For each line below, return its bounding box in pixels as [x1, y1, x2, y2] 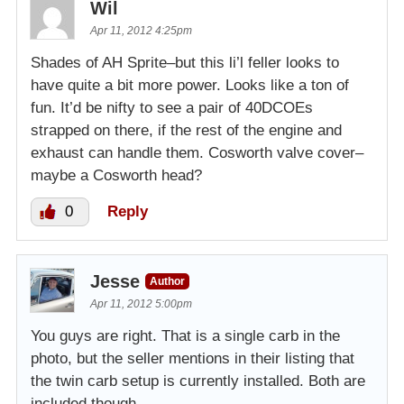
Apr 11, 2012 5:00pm [90, 297, 192, 310]
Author [150, 274, 185, 288]
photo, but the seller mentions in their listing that [31, 349, 354, 367]
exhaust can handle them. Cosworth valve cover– [31, 143, 363, 161]
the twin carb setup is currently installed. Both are [31, 372, 365, 390]
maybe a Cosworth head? [31, 166, 202, 184]
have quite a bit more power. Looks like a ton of [31, 76, 349, 94]
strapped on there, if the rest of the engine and [31, 121, 342, 139]
